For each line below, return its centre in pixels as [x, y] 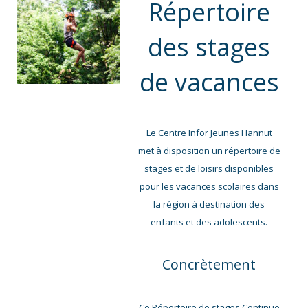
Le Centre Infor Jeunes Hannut [209, 132]
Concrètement [209, 264]
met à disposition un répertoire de [209, 150]
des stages [209, 47]
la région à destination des [209, 204]
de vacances [209, 82]
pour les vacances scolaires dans [209, 186]
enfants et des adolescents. [209, 222]
